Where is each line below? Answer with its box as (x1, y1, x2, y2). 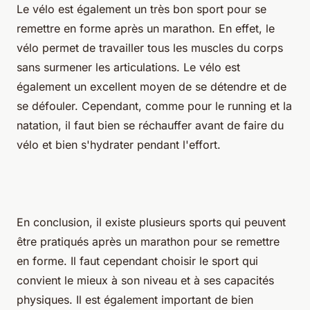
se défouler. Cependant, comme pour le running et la (17, 98, 292, 113)
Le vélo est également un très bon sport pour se (17, 1, 266, 16)
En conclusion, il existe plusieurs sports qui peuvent (17, 215, 286, 229)
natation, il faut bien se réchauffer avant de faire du (17, 118, 284, 132)
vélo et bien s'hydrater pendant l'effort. (17, 137, 221, 152)
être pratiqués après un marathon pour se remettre (17, 234, 280, 248)
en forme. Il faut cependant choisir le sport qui (17, 253, 258, 268)
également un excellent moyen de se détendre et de (17, 79, 286, 93)
